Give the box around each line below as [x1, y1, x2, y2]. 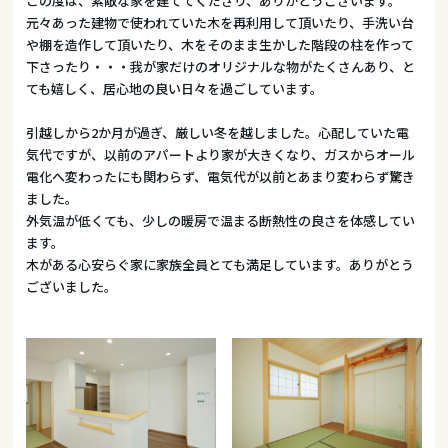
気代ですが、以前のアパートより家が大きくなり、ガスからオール [26, 144, 416, 164]
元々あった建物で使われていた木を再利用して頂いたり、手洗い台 [26, 12, 415, 32]
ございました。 [26, 276, 118, 296]
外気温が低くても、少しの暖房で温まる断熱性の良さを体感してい [26, 210, 416, 230]
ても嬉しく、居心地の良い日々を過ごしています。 [26, 78, 324, 98]
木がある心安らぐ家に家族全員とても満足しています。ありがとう [26, 254, 415, 274]
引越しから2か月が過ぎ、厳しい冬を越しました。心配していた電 [26, 122, 410, 142]
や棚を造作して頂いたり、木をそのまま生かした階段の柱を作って [26, 34, 415, 54]
